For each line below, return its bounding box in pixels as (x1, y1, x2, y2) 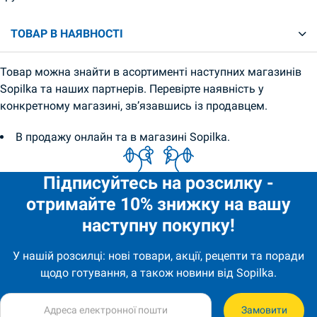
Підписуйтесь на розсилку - (43, 172, 274, 194)
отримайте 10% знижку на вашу (26, 193, 291, 215)
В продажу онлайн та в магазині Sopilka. (16, 130, 231, 144)
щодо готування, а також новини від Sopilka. (40, 265, 277, 279)
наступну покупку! (82, 214, 235, 236)
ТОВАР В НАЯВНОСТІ (11, 27, 123, 41)
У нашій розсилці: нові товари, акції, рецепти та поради (13, 248, 304, 263)
